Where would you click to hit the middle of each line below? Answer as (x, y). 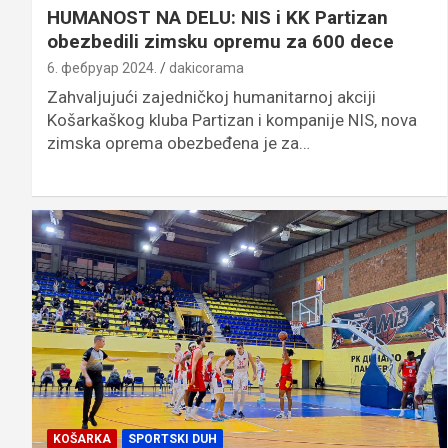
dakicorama (206, 67)
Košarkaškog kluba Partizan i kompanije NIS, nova (232, 119)
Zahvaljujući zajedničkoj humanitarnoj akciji (211, 96)
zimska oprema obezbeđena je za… (178, 142)
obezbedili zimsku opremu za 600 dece (220, 41)
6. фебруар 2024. (102, 67)
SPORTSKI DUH (172, 438)
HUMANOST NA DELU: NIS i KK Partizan (217, 17)
